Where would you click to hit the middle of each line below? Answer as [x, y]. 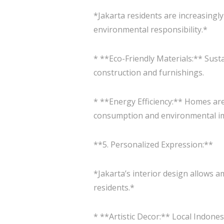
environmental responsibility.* [150, 29]
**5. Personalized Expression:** [153, 144]
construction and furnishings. [149, 72]
